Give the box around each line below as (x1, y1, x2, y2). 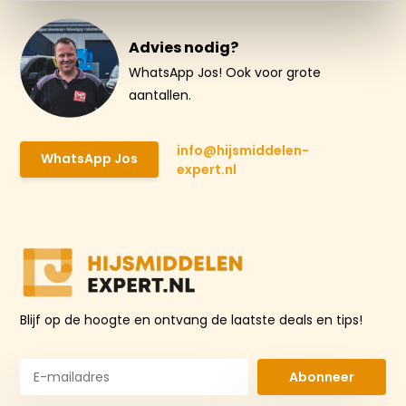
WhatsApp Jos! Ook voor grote (129, 63, 322, 82)
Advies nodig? (129, 36, 239, 58)
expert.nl (177, 159, 237, 179)
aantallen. (129, 85, 192, 104)
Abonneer (289, 367, 355, 386)
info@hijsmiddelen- (177, 140, 310, 159)
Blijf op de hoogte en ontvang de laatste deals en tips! (20, 311, 363, 330)
